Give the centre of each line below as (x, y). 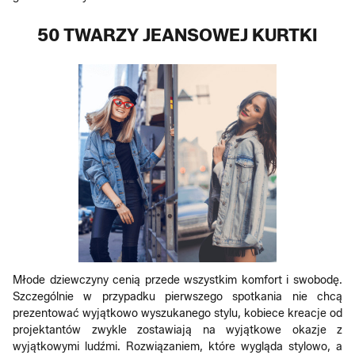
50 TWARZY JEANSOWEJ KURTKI (177, 35)
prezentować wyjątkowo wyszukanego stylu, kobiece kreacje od (177, 313)
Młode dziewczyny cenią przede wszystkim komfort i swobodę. (177, 280)
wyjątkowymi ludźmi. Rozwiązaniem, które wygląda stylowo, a (177, 347)
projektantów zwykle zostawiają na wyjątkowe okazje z (177, 330)
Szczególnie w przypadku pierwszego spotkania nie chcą (177, 297)
